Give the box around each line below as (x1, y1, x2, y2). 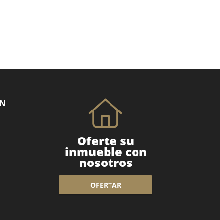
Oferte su (77, 132, 135, 149)
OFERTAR (90, 180, 121, 190)
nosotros (79, 154, 133, 170)
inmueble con (64, 143, 147, 160)
